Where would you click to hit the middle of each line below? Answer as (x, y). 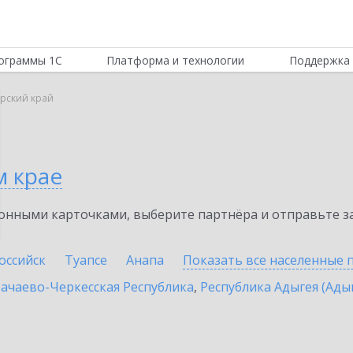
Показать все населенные (265, 260)
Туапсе (86, 260)
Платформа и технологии (176, 60)
